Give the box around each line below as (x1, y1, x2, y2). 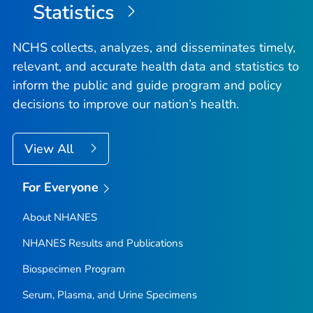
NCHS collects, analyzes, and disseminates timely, (13, 39, 296, 57)
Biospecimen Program (22, 261, 125, 276)
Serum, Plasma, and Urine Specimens (22, 287, 197, 302)
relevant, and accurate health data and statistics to (13, 58, 299, 75)
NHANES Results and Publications (22, 235, 183, 250)
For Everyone (22, 179, 99, 196)
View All (24, 140, 77, 158)
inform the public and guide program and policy (13, 77, 282, 94)
